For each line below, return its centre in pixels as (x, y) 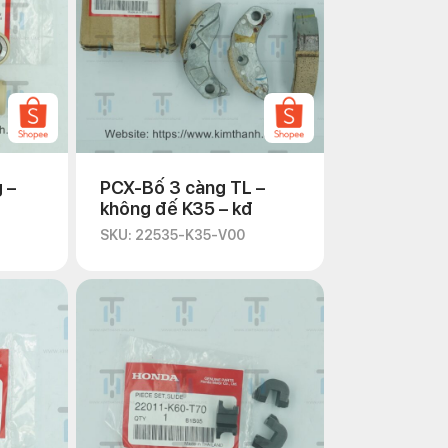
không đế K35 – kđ (176, 208)
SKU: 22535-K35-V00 (172, 235)
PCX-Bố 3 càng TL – (182, 187)
